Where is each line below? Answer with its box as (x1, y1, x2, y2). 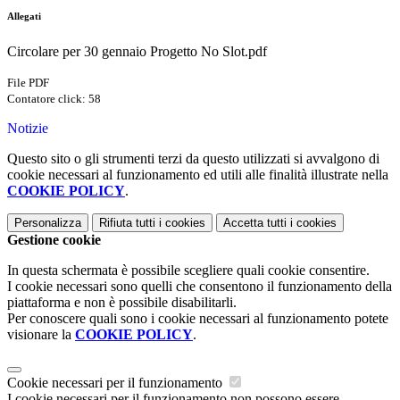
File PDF (7, 76, 49, 90)
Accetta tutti (223, 216, 287, 230)
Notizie (7, 121, 48, 137)
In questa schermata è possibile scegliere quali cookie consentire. (7, 262, 370, 279)
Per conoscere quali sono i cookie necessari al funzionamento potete (7, 311, 388, 327)
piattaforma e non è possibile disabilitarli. (7, 295, 237, 311)
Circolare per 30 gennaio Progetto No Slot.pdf (7, 44, 267, 60)
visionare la (7, 327, 75, 343)
